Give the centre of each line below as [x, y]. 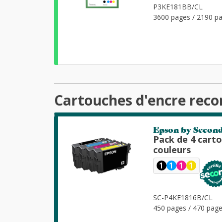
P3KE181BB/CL [178, 6]
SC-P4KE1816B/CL [183, 197]
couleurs [172, 149]
